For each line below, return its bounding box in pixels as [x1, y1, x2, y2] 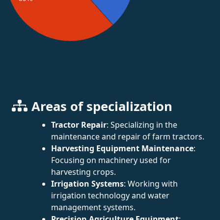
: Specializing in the [107, 119, 177, 130]
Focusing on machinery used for [51, 154, 171, 165]
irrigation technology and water [51, 190, 169, 201]
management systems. [51, 201, 136, 213]
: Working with [124, 178, 178, 189]
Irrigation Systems [51, 178, 124, 189]
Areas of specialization [31, 97, 172, 115]
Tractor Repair [51, 119, 107, 130]
